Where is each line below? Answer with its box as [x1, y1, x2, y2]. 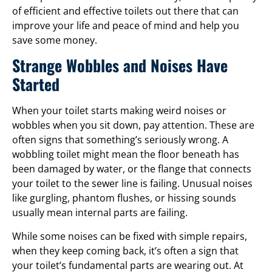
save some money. [12, 33, 97, 47]
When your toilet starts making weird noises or [12, 104, 226, 118]
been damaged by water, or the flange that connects [12, 162, 251, 176]
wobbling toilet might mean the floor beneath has [12, 148, 239, 161]
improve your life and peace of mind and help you [12, 18, 239, 32]
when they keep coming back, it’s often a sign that [12, 243, 239, 257]
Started [12, 72, 59, 97]
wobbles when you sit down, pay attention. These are [12, 118, 254, 132]
